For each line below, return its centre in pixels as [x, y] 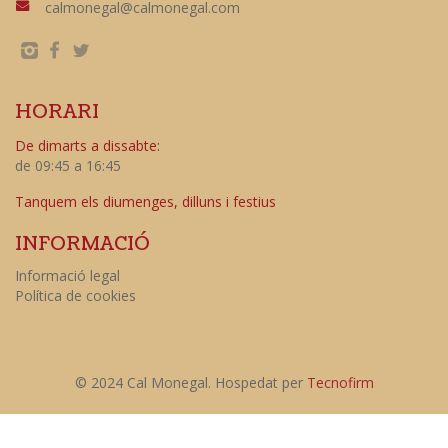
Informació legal [67, 275]
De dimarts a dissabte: [87, 145]
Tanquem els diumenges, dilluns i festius [145, 201]
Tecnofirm [340, 382]
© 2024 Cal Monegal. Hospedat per [190, 382]
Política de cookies [75, 295]
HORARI [57, 111]
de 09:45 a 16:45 [68, 165]
